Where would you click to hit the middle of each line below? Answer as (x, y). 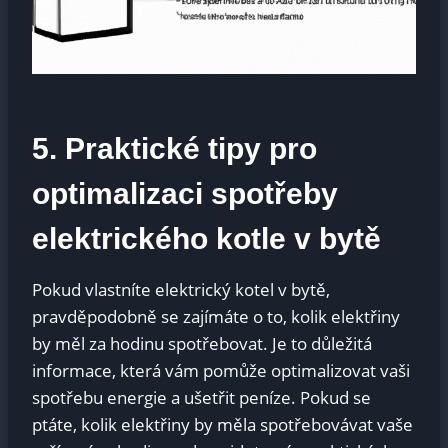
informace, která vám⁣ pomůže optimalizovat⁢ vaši (221, 370)
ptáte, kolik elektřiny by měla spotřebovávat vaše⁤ (222, 424)
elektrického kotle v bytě (206, 238)
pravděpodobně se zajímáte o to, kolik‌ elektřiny (216, 316)
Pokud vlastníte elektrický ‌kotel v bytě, (181, 289)
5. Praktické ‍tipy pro (174, 148)
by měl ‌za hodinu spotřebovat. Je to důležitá (202, 343)
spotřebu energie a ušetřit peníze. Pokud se (201, 397)
